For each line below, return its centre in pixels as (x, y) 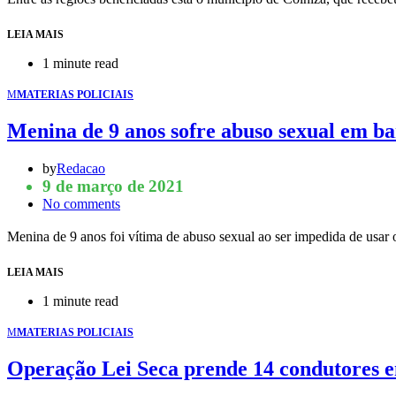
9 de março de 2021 (113, 186)
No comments (81, 203)
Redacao (81, 168)
